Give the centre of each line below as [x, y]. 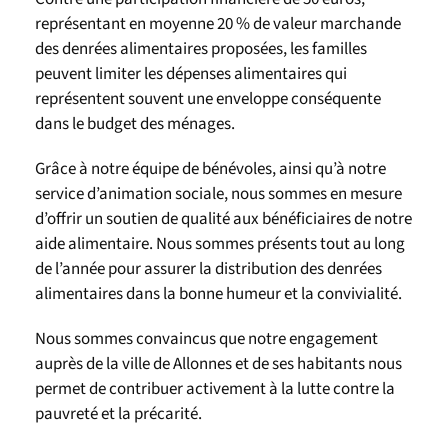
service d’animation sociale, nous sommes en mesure [218, 194]
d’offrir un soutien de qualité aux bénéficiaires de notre [223, 219]
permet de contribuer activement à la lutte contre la [215, 389]
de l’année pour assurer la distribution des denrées [208, 269]
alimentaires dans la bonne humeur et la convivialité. [218, 294]
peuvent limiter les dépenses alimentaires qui [191, 74]
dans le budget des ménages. [135, 124]
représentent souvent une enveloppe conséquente [208, 99]
